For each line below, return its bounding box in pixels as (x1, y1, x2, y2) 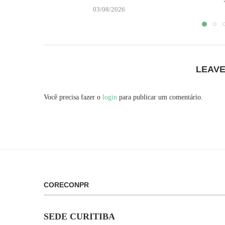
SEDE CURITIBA (44, 211, 115, 222)
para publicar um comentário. (117, 93, 203, 101)
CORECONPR (44, 181, 89, 189)
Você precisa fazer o (44, 93, 102, 101)
